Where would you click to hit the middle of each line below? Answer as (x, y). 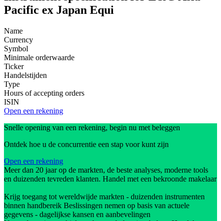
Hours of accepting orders (44, 93)
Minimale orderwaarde (39, 58)
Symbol (16, 49)
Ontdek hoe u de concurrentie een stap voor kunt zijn (86, 145)
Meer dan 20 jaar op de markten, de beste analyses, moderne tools (106, 170)
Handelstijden (25, 75)
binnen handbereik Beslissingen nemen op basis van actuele (97, 206)
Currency (18, 40)
